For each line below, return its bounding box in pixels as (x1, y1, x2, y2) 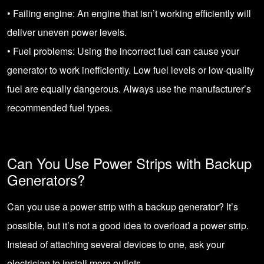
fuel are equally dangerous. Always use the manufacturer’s (7, 82, 251, 95)
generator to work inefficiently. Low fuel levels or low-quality (7, 63, 254, 77)
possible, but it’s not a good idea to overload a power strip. (7, 219, 249, 232)
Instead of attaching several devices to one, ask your (7, 237, 225, 251)
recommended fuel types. (7, 101, 112, 114)
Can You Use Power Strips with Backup (7, 153, 252, 173)
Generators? (7, 169, 85, 190)
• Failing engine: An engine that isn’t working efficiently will (7, 6, 251, 20)
